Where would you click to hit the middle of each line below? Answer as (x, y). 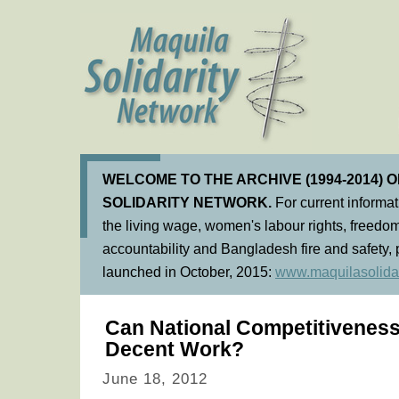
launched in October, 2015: (189, 272)
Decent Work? (175, 349)
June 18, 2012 (155, 379)
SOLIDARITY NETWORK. (187, 202)
